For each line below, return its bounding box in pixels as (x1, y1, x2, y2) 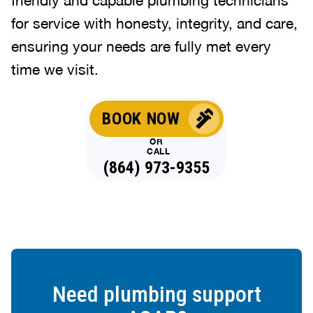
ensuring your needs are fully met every (11, 37, 271, 54)
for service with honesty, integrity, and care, (11, 14, 298, 31)
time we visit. (11, 60, 99, 78)
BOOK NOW (102, 108, 180, 129)
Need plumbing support (52, 280, 261, 307)
